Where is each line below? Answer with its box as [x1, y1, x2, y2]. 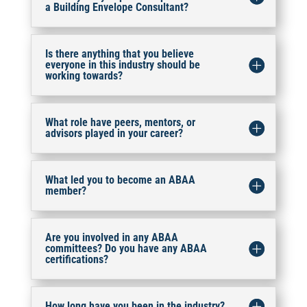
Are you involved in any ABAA [45, 231, 178, 245]
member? [45, 184, 86, 198]
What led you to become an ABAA [45, 173, 195, 187]
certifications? [45, 253, 108, 267]
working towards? [45, 69, 123, 83]
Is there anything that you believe [45, 47, 194, 61]
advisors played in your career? [45, 127, 183, 140]
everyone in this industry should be [45, 58, 200, 72]
